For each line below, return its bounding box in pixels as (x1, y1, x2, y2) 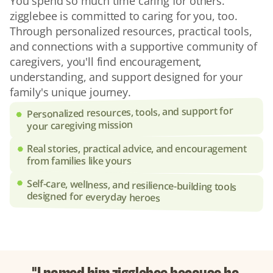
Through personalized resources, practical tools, (10, 23, 252, 38)
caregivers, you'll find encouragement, (10, 54, 202, 69)
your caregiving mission (27, 117, 133, 133)
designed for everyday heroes (26, 188, 161, 205)
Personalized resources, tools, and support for (26, 103, 233, 121)
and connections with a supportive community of (10, 38, 257, 54)
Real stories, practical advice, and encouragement (27, 141, 247, 155)
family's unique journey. (10, 84, 131, 99)
